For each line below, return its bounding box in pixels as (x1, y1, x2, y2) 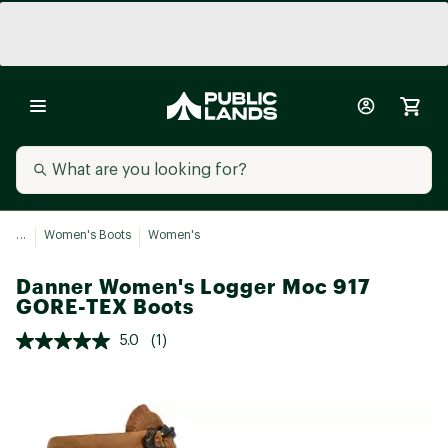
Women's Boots (43, 229, 131, 241)
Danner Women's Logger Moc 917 (16, 274, 371, 299)
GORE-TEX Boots (16, 294, 194, 319)
